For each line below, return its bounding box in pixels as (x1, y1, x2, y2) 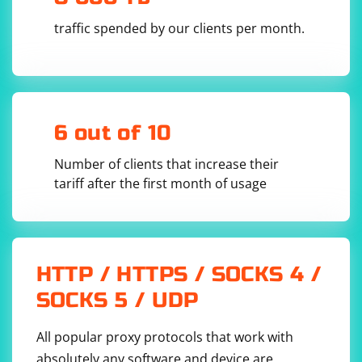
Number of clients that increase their (54, 155, 279, 173)
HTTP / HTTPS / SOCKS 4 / (36, 261, 322, 287)
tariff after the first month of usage (54, 175, 267, 192)
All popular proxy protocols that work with (36, 327, 293, 346)
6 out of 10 (54, 120, 171, 145)
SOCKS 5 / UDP (36, 287, 199, 313)
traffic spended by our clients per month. (54, 19, 305, 37)
